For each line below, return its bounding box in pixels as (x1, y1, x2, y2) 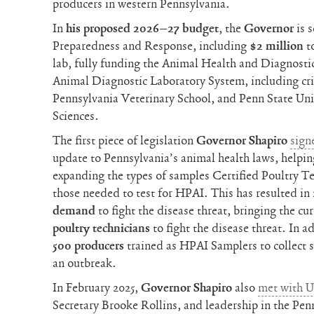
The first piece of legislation (53, 132, 197, 149)
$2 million (250, 38, 304, 54)
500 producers (53, 238, 125, 254)
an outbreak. (53, 255, 117, 271)
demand (53, 203, 96, 219)
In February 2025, (53, 280, 142, 296)
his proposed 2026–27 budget (66, 20, 219, 36)
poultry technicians (53, 220, 151, 236)
